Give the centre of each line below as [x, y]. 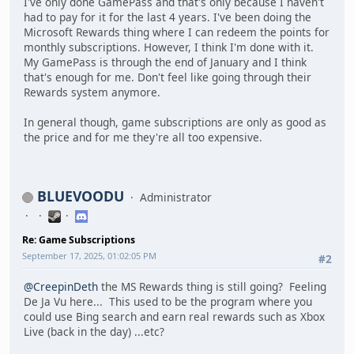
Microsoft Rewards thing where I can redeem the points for [177, 32]
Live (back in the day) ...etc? [94, 332]
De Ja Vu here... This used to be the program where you [168, 302]
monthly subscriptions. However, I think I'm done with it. [169, 47]
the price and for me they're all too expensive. [143, 137]
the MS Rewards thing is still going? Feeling [212, 287]
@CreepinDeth [61, 287]
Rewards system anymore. [92, 92]
